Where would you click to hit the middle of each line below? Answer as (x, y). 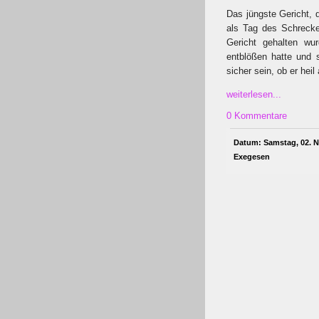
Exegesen (252, 157)
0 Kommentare (257, 116)
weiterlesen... (254, 94)
